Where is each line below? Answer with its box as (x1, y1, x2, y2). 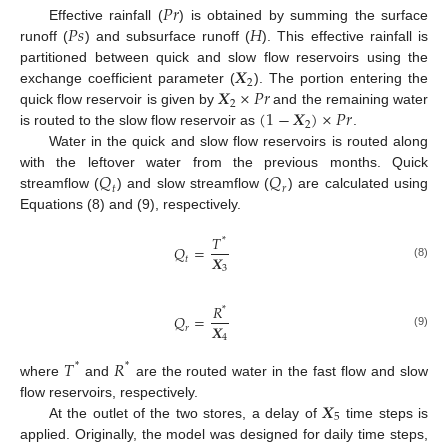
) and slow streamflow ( (116, 175, 270, 192)
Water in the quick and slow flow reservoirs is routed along (48, 133, 428, 150)
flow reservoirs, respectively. (20, 384, 198, 400)
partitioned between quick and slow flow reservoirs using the (20, 49, 428, 66)
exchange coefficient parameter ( (20, 70, 236, 87)
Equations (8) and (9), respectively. (20, 196, 241, 213)
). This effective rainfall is (262, 28, 429, 45)
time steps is (340, 405, 429, 421)
